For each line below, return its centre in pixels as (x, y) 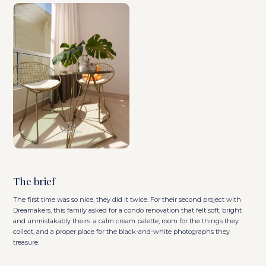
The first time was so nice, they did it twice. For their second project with (127, 199)
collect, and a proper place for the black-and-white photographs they (122, 231)
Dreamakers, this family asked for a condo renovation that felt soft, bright (128, 210)
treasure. (26, 242)
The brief (34, 181)
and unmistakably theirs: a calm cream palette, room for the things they (126, 221)
